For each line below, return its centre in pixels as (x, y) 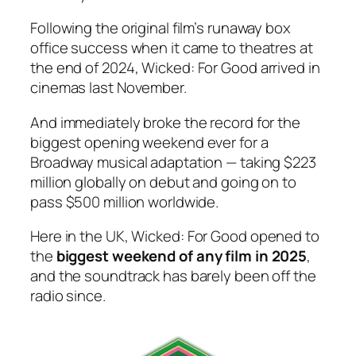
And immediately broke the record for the (165, 122)
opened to (283, 236)
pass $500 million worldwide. (125, 201)
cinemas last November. (108, 88)
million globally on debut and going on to (163, 182)
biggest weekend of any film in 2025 (182, 256)
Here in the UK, (81, 236)
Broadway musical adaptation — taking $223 (173, 162)
